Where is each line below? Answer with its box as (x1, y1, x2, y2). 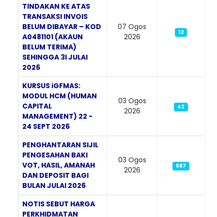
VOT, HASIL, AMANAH (22, 160, 95, 170)
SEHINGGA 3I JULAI (22, 52, 88, 62)
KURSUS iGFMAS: (22, 80, 80, 91)
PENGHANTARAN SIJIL (22, 139, 98, 150)
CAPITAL (22, 101, 52, 111)
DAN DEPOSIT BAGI (22, 170, 89, 180)
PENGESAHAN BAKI (22, 150, 88, 160)
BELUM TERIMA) (22, 42, 77, 52)
